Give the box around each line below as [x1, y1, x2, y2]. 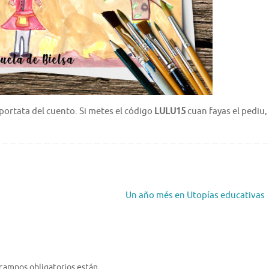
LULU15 [154, 105, 186, 117]
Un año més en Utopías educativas [125, 189, 267, 201]
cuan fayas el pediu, [186, 105, 267, 117]
